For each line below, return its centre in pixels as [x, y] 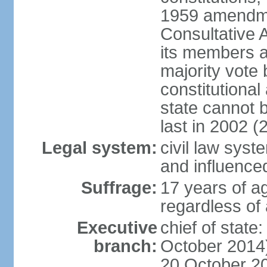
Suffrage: [119, 188]
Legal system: [99, 148]
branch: [125, 246]
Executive [117, 228]
